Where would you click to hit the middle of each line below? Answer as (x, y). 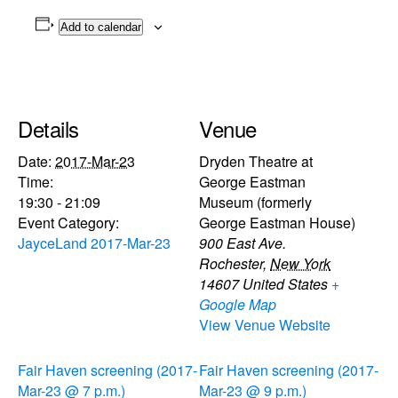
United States (285, 283)
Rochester (231, 263)
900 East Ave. (243, 243)
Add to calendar (100, 27)
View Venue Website (265, 324)
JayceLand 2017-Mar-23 (94, 243)
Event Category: (68, 222)
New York (300, 263)
